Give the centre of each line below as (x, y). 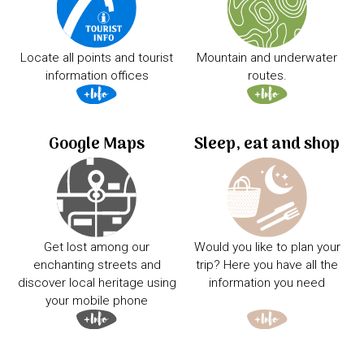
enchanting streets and (97, 265)
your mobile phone (97, 301)
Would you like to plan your (267, 247)
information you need (267, 283)
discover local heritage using (97, 283)
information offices (97, 75)
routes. (267, 75)
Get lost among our (97, 247)
